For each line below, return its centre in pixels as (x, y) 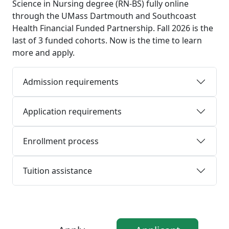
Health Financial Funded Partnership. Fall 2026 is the (113, 28)
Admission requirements (71, 82)
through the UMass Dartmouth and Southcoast (104, 16)
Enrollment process (61, 141)
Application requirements (72, 111)
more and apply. (43, 53)
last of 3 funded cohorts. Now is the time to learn (107, 40)
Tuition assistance (58, 171)
